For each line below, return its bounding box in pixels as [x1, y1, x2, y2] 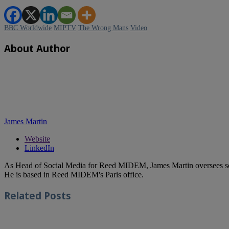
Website [25, 134, 50, 144]
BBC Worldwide [4, 24, 52, 32]
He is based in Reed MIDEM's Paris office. [4, 170, 144, 179]
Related [4, 189, 41, 202]
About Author [4, 41, 70, 55]
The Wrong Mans [78, 24, 128, 32]
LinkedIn [25, 144, 54, 153]
